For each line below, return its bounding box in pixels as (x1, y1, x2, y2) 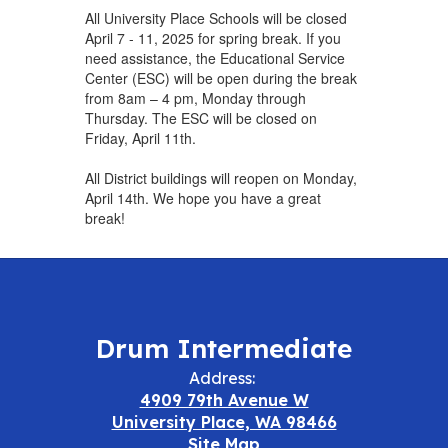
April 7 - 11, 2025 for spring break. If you (84, 27, 341, 48)
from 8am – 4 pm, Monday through (84, 87, 306, 108)
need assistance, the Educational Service (84, 47, 345, 68)
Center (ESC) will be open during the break (84, 67, 357, 88)
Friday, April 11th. (84, 127, 196, 148)
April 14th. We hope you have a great (84, 187, 321, 208)
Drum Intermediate (96, 331, 352, 365)
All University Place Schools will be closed (84, 7, 347, 28)
